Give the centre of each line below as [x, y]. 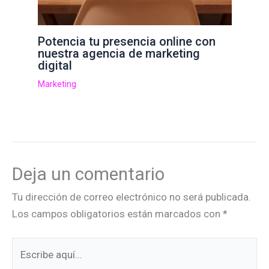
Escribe [28, 245]
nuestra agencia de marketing [119, 53]
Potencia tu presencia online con [126, 41]
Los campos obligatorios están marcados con [117, 214]
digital [55, 65]
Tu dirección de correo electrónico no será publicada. [131, 197]
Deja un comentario [88, 174]
